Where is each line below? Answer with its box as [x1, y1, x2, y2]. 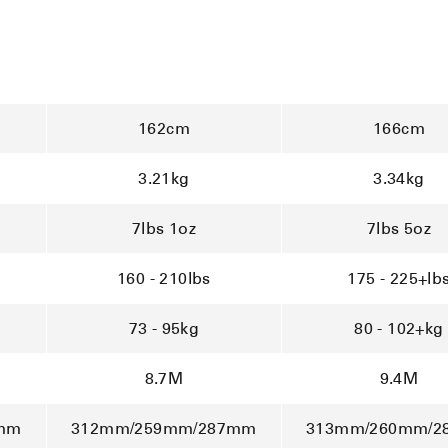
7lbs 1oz [131, 219, 197, 239]
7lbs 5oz [366, 219, 432, 239]
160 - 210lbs [117, 269, 211, 289]
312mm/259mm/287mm [71, 419, 257, 439]
